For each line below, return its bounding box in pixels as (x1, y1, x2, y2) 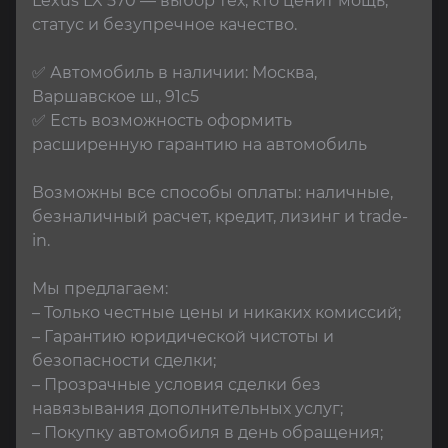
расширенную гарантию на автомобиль (32, 135, 367, 154)
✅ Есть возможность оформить (32, 111, 296, 130)
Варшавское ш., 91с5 (32, 87, 199, 106)
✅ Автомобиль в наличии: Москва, (32, 63, 321, 82)
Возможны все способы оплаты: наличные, (32, 183, 397, 202)
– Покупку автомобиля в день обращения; (32, 423, 383, 442)
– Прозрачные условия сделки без (32, 375, 325, 394)
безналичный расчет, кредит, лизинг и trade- (32, 207, 408, 226)
